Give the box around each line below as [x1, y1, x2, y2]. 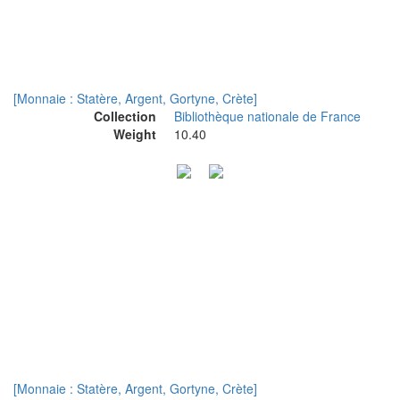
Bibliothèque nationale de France [174, 107, 361, 125]
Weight [113, 125, 156, 143]
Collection [94, 107, 156, 125]
